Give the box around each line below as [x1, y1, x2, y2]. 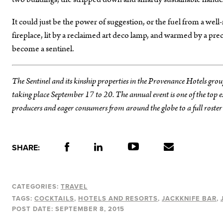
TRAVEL [61, 183, 88, 191]
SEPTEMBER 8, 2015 [55, 205, 124, 214]
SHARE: [12, 143, 40, 153]
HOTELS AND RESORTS [78, 195, 158, 203]
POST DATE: [12, 205, 53, 214]
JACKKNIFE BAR [162, 195, 217, 203]
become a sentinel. [12, 43, 74, 55]
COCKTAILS [34, 195, 74, 203]
